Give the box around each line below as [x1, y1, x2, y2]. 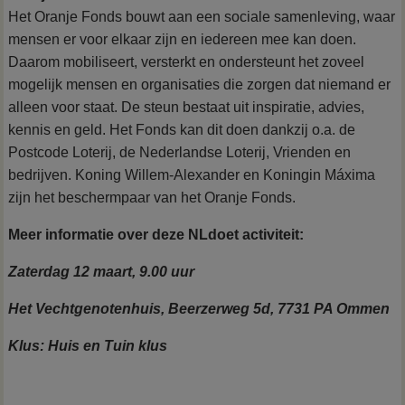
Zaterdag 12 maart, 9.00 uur [8, 264, 195, 280]
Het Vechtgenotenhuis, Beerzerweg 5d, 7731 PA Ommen [8, 301, 391, 317]
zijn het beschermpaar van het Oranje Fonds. [8, 190, 297, 206]
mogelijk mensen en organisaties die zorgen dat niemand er [8, 77, 391, 93]
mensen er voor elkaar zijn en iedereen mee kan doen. [8, 32, 357, 48]
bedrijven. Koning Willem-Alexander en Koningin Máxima [8, 167, 376, 184]
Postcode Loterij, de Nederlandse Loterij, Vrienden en [8, 145, 352, 161]
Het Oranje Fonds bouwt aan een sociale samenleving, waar [8, 9, 396, 25]
